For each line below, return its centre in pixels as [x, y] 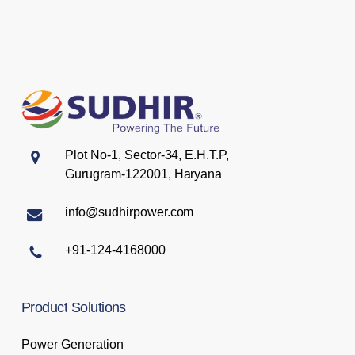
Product [44, 308]
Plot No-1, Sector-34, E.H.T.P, [147, 155]
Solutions [98, 308]
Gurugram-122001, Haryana [143, 174]
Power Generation [72, 345]
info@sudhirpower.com [129, 212]
